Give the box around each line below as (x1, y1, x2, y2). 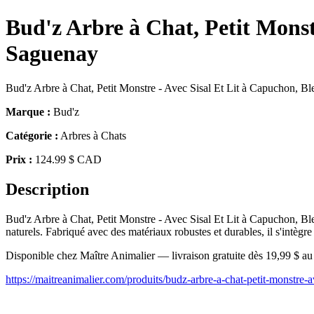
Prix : (6, 153, 32, 165)
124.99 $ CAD (32, 153, 102, 165)
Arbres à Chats (58, 129, 126, 142)
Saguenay (6, 41, 98, 67)
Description (6, 179, 89, 198)
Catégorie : (6, 129, 58, 142)
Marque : (6, 105, 50, 118)
